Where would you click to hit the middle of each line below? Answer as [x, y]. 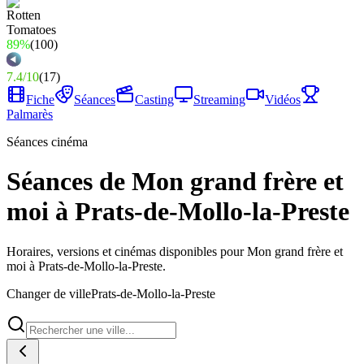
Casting [154, 100]
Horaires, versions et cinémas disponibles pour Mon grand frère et [175, 251]
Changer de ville [49, 293]
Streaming [219, 100]
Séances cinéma [47, 142]
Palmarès [30, 114]
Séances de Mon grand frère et [175, 182]
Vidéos [283, 100]
